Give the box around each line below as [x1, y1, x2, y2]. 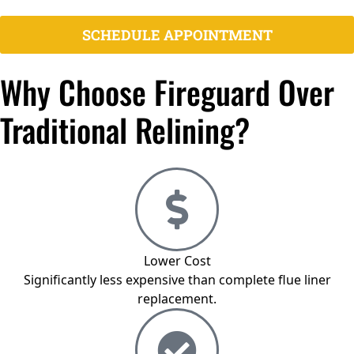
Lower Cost [143, 252, 211, 270]
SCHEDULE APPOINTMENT [81, 25, 273, 45]
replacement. [137, 290, 217, 308]
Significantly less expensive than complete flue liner [23, 271, 331, 289]
